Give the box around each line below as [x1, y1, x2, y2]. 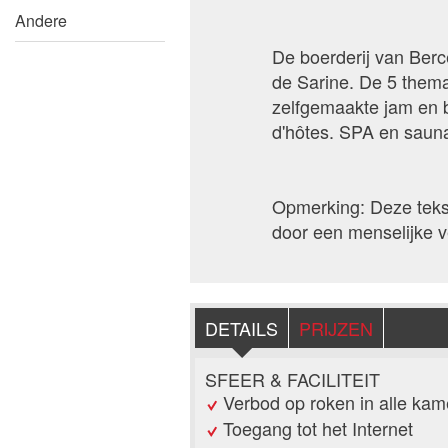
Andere [15, 9, 67, 32]
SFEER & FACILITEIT [205, 366, 380, 393]
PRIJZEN [299, 315, 373, 342]
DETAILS [205, 315, 278, 342]
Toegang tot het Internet [223, 415, 413, 442]
